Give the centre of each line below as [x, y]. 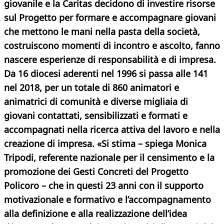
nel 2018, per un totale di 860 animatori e [91, 88]
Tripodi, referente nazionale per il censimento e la [109, 158]
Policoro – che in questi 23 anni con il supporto [104, 186]
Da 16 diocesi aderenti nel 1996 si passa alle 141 [106, 74]
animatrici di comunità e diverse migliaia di [96, 102]
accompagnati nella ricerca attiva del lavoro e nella [112, 130]
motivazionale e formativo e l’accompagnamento [107, 200]
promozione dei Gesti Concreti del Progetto [96, 172]
